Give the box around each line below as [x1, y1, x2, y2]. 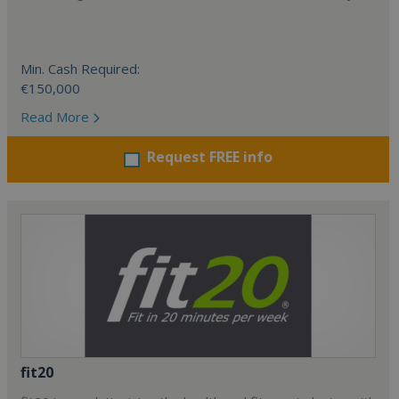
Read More [20, 108, 93, 126]
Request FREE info [147, 147, 273, 167]
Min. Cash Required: [20, 60, 140, 77]
